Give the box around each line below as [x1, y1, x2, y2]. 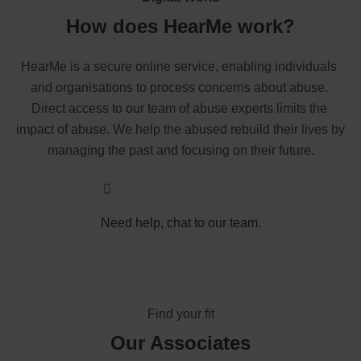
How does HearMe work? [66, 15, 295, 38]
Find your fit [147, 306, 214, 321]
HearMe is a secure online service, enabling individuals [21, 60, 337, 74]
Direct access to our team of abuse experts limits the [31, 102, 327, 116]
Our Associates [110, 331, 251, 354]
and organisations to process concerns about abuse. [30, 81, 328, 95]
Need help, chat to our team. [100, 215, 261, 230]
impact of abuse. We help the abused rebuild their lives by [16, 122, 345, 137]
